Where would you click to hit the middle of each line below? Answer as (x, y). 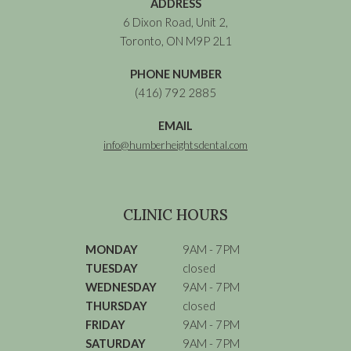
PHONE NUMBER (175, 74)
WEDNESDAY (121, 287)
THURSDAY (117, 306)
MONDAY (112, 249)
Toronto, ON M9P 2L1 (175, 41)
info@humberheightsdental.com (175, 145)
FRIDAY (106, 324)
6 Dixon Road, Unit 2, (175, 22)
